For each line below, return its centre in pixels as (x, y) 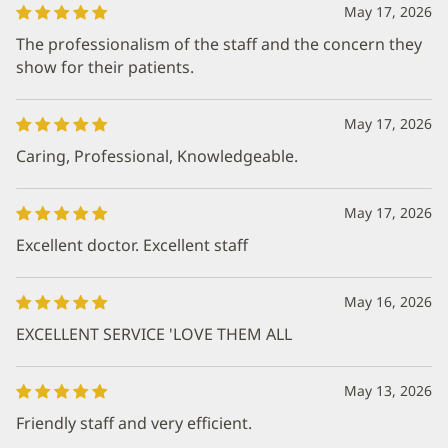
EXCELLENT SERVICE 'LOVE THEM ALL (154, 334)
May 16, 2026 (388, 301)
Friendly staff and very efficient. (134, 423)
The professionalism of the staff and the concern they (219, 44)
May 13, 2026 (388, 390)
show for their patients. (105, 67)
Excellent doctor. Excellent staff (132, 245)
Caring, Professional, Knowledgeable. (157, 156)
